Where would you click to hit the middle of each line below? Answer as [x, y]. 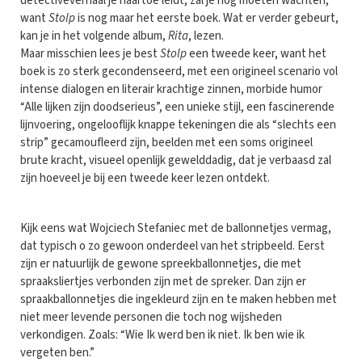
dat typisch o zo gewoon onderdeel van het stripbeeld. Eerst [173, 246]
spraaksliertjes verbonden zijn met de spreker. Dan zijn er [163, 281]
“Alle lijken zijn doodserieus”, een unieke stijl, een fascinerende [177, 107]
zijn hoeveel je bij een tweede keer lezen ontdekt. [145, 178]
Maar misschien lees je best [90, 53]
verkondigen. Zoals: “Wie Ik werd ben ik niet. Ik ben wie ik [162, 335]
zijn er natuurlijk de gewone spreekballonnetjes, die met [161, 263]
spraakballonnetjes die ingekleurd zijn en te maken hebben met [179, 299]
